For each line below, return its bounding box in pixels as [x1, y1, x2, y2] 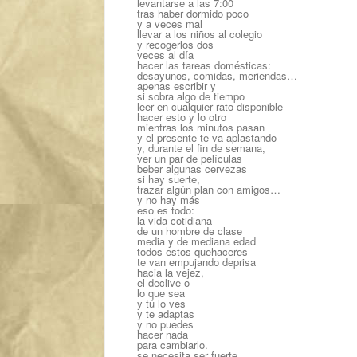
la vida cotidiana [137, 213, 212, 228]
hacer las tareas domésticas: [137, 57, 271, 73]
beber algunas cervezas [137, 161, 247, 176]
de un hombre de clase [137, 223, 242, 238]
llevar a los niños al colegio [137, 26, 262, 41]
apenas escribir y [137, 78, 216, 93]
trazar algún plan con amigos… [137, 182, 280, 197]
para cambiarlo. [137, 337, 208, 352]
